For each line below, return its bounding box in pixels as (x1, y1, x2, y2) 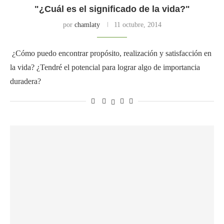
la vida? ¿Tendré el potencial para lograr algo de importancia (10, 62, 200, 71)
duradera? (10, 76, 41, 85)
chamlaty (74, 20, 100, 28)
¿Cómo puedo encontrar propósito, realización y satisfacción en (10, 48, 211, 57)
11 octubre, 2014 (113, 20, 161, 28)
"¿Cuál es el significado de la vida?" (34, 3, 190, 14)
